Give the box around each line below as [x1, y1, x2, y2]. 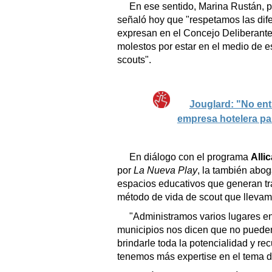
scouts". [117, 54, 151, 65]
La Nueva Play [134, 165, 197, 175]
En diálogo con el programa [129, 151, 251, 162]
